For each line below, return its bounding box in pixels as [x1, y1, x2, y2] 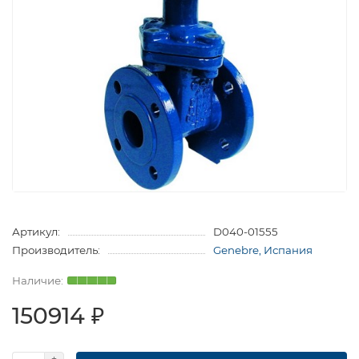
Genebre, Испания [212, 243, 313, 256]
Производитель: [12, 243, 100, 256]
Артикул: [12, 224, 60, 238]
